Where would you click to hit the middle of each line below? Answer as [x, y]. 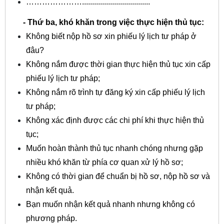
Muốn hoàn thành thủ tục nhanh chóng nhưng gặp [114, 148]
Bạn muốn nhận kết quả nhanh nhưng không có [110, 204]
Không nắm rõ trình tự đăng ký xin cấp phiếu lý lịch [115, 92]
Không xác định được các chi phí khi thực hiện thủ [115, 120]
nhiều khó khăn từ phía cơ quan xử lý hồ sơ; [104, 162]
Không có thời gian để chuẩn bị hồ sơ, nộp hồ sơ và [118, 176]
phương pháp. [51, 218]
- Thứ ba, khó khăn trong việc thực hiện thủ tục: [108, 22]
